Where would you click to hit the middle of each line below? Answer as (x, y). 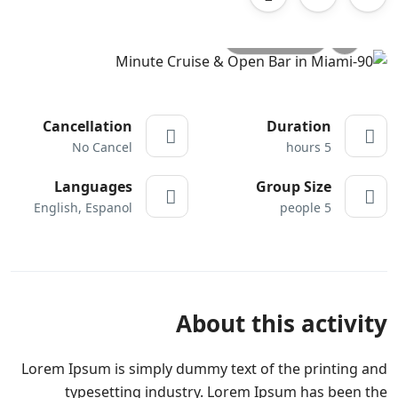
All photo (267, 36)
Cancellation (88, 126)
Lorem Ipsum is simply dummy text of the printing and (204, 368)
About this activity (282, 323)
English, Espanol (83, 207)
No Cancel (102, 147)
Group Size (294, 186)
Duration (299, 126)
